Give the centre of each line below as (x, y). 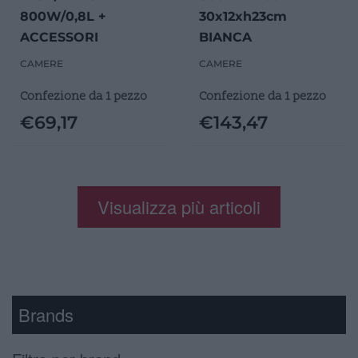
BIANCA (225, 37)
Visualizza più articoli (179, 206)
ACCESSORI (59, 37)
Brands (46, 314)
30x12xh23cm (243, 16)
